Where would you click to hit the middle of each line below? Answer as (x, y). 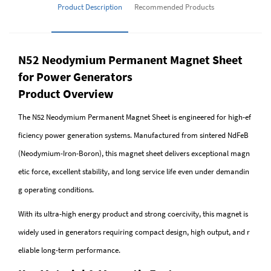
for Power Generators (75, 77)
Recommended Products (174, 7)
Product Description (90, 7)
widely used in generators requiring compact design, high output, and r (134, 232)
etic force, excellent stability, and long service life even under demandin (134, 172)
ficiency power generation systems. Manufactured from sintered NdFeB (133, 135)
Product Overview (66, 94)
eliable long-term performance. (69, 250)
